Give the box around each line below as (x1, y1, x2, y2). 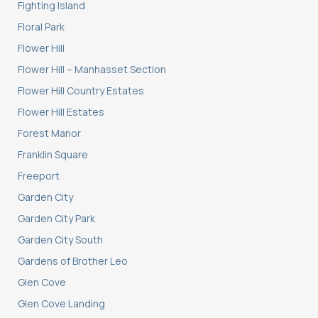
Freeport (18, 169, 60, 183)
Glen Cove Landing (18, 297, 105, 311)
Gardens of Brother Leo (18, 254, 128, 268)
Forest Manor (18, 126, 81, 141)
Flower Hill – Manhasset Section (18, 62, 166, 77)
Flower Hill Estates (18, 105, 104, 119)
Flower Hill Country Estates (18, 84, 144, 98)
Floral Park (18, 20, 65, 34)
